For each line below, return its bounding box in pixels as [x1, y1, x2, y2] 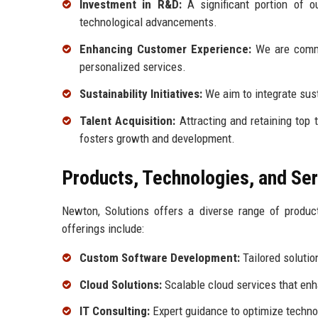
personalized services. [79, 60, 186, 75]
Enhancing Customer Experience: [79, 42, 251, 57]
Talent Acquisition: [79, 113, 176, 128]
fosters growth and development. [79, 131, 235, 146]
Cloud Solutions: [79, 277, 162, 292]
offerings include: [62, 221, 144, 236]
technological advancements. [79, 15, 217, 30]
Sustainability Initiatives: [79, 87, 202, 102]
